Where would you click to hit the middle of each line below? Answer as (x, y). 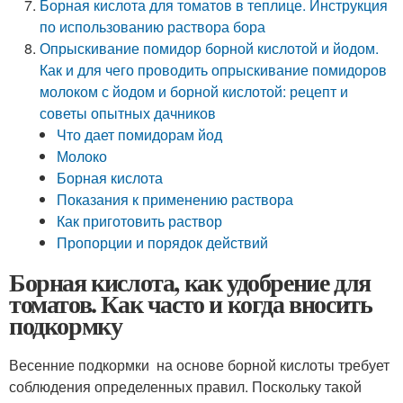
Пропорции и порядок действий (163, 242)
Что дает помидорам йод (140, 134)
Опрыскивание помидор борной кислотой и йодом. (210, 48)
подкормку (66, 325)
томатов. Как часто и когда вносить (191, 304)
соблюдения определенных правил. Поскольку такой (185, 386)
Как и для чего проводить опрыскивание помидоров (214, 70)
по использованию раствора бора (153, 27)
